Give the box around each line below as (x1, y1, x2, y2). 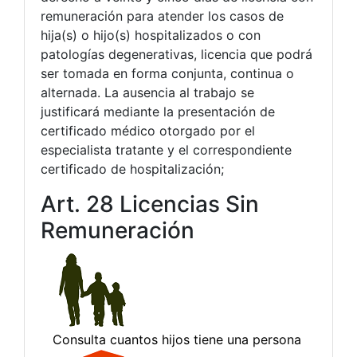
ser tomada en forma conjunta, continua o (41, 65, 294, 81)
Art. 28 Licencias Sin (41, 190, 259, 218)
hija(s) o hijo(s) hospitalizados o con (41, 26, 261, 43)
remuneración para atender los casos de (41, 7, 284, 24)
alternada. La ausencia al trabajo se (41, 84, 254, 100)
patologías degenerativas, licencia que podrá (41, 45, 312, 62)
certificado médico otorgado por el (41, 122, 255, 139)
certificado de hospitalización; (41, 160, 224, 177)
